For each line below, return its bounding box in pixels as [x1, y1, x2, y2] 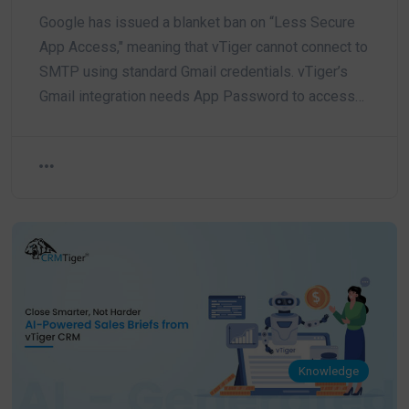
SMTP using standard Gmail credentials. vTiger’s [39, 63, 348, 81]
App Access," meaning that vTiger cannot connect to [39, 38, 368, 57]
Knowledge [299, 364, 360, 379]
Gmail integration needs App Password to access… [39, 88, 364, 106]
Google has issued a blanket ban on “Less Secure [39, 14, 355, 32]
